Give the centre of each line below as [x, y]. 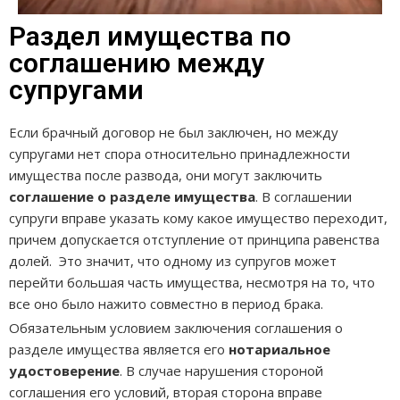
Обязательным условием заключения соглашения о [176, 327]
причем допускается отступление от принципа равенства [194, 239]
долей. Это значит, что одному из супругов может [173, 260]
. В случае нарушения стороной [221, 370]
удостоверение [64, 370]
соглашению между [137, 62]
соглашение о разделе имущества [132, 196]
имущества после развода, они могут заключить [166, 175]
